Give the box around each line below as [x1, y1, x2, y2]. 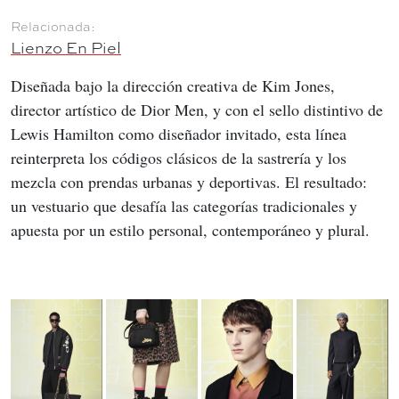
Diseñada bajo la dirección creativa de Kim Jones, [11, 74, 339, 96]
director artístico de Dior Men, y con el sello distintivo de [11, 98, 387, 120]
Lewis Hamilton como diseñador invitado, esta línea [11, 122, 351, 144]
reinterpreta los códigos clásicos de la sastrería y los [11, 146, 351, 168]
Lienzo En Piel [11, 35, 121, 59]
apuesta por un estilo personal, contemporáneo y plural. [11, 218, 370, 240]
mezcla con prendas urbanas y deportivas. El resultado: [11, 170, 371, 192]
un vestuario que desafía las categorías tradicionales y [11, 194, 362, 216]
